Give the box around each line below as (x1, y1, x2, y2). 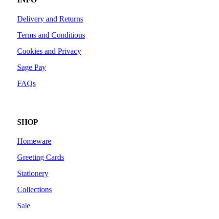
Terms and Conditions (17, 30, 85, 39)
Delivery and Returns (17, 14, 83, 23)
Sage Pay (17, 63, 46, 71)
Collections (17, 185, 52, 194)
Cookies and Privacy (17, 46, 81, 55)
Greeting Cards (17, 153, 64, 162)
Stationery (17, 169, 48, 178)
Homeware (17, 137, 51, 146)
